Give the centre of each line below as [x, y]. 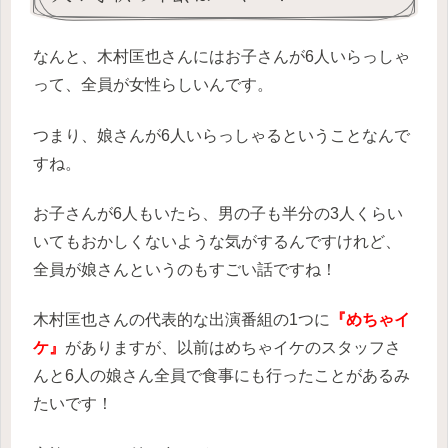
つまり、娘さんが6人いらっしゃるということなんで [221, 135]
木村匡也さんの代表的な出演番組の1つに [181, 320]
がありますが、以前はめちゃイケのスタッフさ [233, 348]
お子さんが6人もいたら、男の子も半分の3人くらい [218, 214]
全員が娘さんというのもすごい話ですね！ [185, 270]
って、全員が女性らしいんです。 [153, 85]
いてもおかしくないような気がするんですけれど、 [217, 242]
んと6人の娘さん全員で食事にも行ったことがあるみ [221, 376]
